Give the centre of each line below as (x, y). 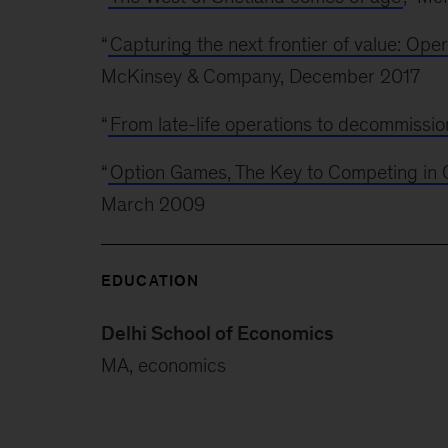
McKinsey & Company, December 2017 (260, 76)
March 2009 (152, 204)
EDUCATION (150, 280)
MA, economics (163, 365)
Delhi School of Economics (217, 333)
